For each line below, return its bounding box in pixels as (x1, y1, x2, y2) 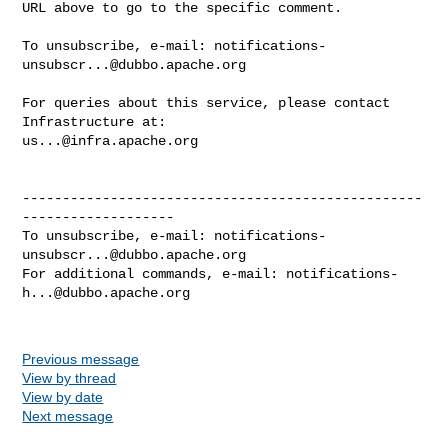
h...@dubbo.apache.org (22, 284, 191, 301)
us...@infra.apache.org (22, 132, 199, 149)
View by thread (22, 369, 117, 386)
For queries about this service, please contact (22, 94, 391, 111)
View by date (22, 388, 104, 405)
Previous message (22, 350, 140, 367)
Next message (22, 407, 114, 424)
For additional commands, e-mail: (22, 265, 287, 282)
